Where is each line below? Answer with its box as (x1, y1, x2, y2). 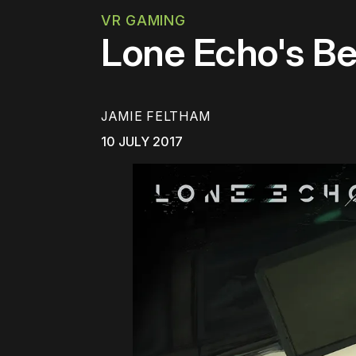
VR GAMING (101, 12, 186, 29)
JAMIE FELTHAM (101, 108, 211, 125)
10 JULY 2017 (101, 133, 183, 150)
